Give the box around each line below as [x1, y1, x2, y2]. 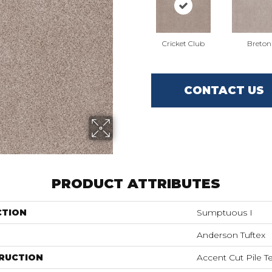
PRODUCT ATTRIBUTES [52, 175, 220, 192]
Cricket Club [161, 39, 205, 48]
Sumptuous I [197, 207, 253, 218]
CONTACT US [183, 83, 264, 97]
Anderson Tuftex [197, 229, 265, 240]
